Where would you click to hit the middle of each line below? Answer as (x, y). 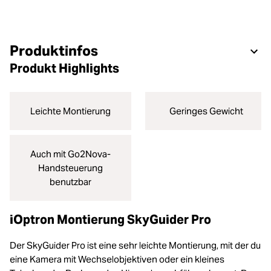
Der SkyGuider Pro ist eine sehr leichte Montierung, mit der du (135, 245)
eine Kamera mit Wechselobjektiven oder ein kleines (117, 259)
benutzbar (70, 182)
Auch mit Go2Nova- (70, 154)
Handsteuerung (70, 168)
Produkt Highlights (64, 68)
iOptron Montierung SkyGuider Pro (110, 220)
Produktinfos (54, 51)
